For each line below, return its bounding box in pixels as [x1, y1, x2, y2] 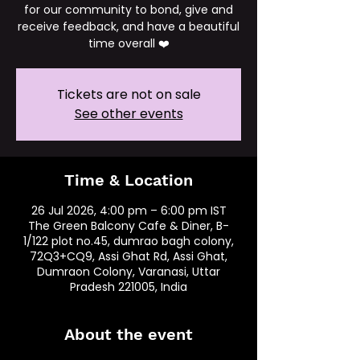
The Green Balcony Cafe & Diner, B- [28, 218, 229, 234]
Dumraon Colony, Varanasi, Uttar [37, 264, 220, 280]
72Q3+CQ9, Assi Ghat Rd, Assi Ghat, [30, 248, 227, 264]
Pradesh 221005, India [70, 279, 187, 295]
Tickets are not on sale [56, 85, 201, 104]
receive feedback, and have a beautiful [18, 18, 239, 35]
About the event [64, 325, 193, 344]
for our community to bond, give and [24, 2, 233, 18]
